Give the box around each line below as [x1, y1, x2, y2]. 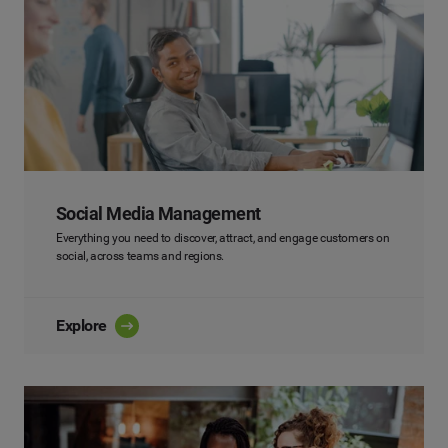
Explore [56, 315, 107, 335]
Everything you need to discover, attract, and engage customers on [56, 230, 390, 245]
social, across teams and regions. [56, 248, 225, 263]
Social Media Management [56, 202, 261, 224]
